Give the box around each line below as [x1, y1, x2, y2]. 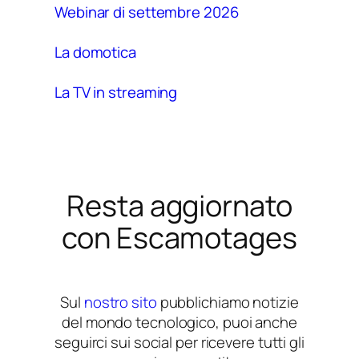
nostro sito [83, 292, 157, 313]
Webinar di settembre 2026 [54, 2, 239, 23]
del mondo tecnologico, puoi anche [62, 312, 297, 333]
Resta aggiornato [67, 185, 292, 225]
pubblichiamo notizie [156, 292, 299, 313]
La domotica [54, 42, 136, 63]
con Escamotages [62, 217, 297, 257]
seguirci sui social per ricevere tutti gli [54, 332, 305, 353]
